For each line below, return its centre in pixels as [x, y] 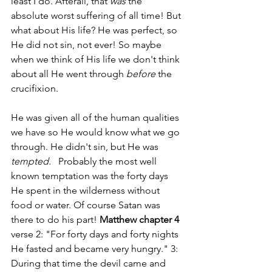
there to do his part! [55, 219]
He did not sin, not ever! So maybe [87, 44]
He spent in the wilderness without [87, 190]
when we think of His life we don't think [97, 59]
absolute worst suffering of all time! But [97, 15]
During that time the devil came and [90, 263]
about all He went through [69, 73]
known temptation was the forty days [91, 175]
